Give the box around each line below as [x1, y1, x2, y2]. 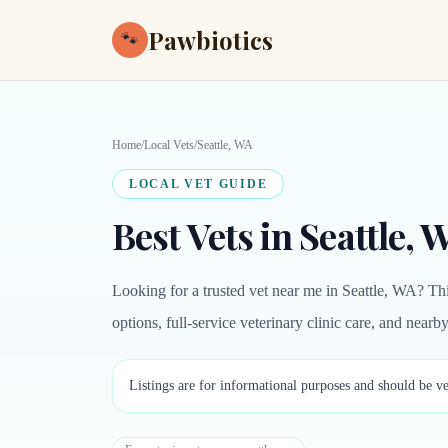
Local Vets [144, 138, 194, 152]
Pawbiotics [148, 24, 273, 56]
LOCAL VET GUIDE [129, 177, 268, 191]
